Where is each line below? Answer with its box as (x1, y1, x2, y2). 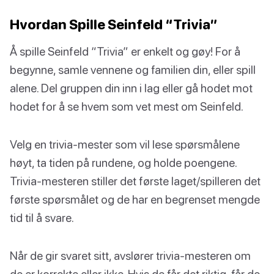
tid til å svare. (10, 210, 74, 225)
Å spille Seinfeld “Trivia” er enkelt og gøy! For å (10, 44, 240, 59)
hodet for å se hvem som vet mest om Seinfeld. (10, 99, 243, 114)
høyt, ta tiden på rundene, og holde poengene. (10, 155, 237, 170)
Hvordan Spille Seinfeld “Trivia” (10, 16, 218, 33)
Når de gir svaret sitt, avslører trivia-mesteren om (10, 248, 251, 263)
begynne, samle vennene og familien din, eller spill (10, 62, 256, 77)
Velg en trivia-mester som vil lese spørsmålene (10, 137, 240, 152)
